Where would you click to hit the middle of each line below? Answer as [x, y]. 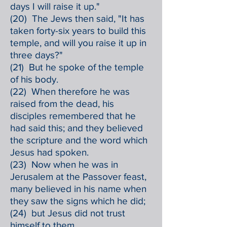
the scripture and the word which [79, 140]
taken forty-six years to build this [78, 31]
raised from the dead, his [62, 104]
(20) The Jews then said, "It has [77, 18]
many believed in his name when [78, 189]
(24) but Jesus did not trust [68, 213]
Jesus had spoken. [49, 152]
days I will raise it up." [55, 6]
